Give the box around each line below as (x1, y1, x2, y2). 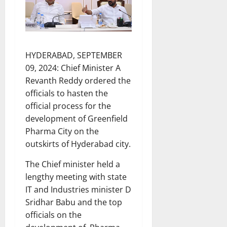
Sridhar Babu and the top (25, 197, 122, 208)
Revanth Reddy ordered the (25, 75, 131, 87)
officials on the (25, 209, 82, 221)
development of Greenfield (25, 113, 128, 125)
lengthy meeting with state (25, 171, 127, 183)
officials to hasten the (25, 88, 108, 99)
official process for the (25, 100, 111, 112)
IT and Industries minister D (25, 184, 131, 196)
